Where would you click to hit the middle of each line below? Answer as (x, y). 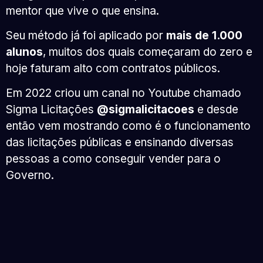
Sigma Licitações (51, 110)
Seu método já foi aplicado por (86, 36)
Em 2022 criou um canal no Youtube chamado (124, 93)
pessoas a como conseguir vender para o (113, 159)
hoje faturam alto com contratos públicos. (113, 69)
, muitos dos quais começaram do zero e (148, 52)
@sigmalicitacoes (146, 110)
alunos (24, 52)
